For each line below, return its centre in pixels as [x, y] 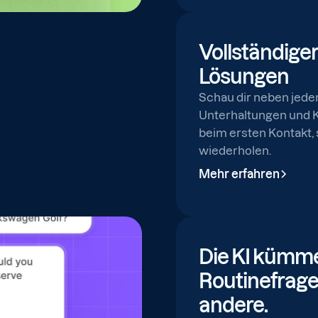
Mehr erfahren [239, 174]
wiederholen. [235, 150]
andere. [233, 305]
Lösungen [244, 76]
